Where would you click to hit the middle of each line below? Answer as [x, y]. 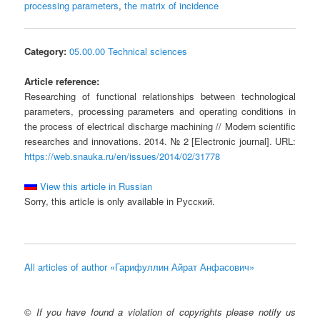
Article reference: [62, 81]
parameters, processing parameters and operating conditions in [160, 111]
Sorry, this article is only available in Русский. [120, 201]
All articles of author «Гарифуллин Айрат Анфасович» [140, 267]
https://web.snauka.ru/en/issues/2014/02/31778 [122, 156]
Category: [46, 51]
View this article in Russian [95, 186]
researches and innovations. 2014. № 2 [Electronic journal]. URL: [160, 141]
